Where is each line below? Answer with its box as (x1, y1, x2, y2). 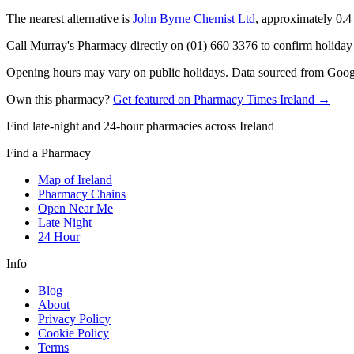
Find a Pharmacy (6, 146, 91, 160)
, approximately (255, 12, 336, 26)
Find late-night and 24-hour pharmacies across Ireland (6, 119, 274, 134)
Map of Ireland (38, 173, 112, 187)
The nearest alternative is (6, 12, 133, 26)
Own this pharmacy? (6, 92, 110, 107)
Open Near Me (38, 201, 113, 216)
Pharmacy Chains (38, 187, 126, 201)
